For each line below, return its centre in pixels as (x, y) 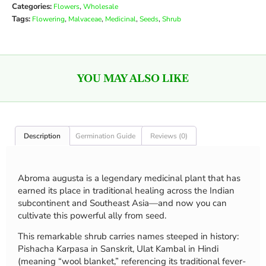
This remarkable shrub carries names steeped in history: (128, 236)
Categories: (32, 7)
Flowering (48, 19)
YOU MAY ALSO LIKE (133, 78)
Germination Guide (106, 136)
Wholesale (101, 7)
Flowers (66, 7)
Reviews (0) (169, 136)
